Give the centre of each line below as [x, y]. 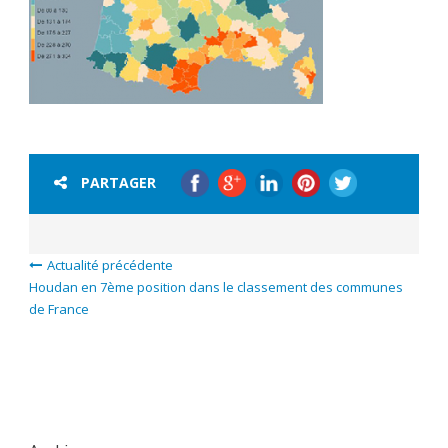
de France [59, 308]
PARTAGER [118, 182]
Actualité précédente [110, 264]
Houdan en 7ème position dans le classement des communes [216, 286]
